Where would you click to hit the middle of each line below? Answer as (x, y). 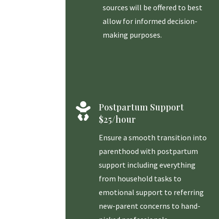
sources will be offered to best (152, 8)
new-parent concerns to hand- (149, 206)
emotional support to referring (151, 192)
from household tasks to (140, 179)
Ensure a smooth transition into (153, 138)
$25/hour (117, 120)
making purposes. (132, 35)
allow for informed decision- (150, 21)
